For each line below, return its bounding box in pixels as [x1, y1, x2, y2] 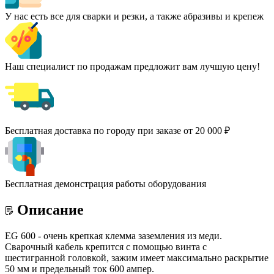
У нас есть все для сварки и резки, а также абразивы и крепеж [5, 10, 264, 21]
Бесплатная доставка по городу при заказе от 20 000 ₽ [5, 125, 230, 136]
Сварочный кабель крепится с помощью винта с [5, 241, 207, 252]
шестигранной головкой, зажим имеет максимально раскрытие [5, 252, 268, 263]
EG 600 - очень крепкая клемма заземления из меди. [5, 230, 222, 241]
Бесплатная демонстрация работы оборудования [5, 178, 206, 189]
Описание [17, 201, 84, 218]
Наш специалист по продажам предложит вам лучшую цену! [5, 61, 260, 72]
